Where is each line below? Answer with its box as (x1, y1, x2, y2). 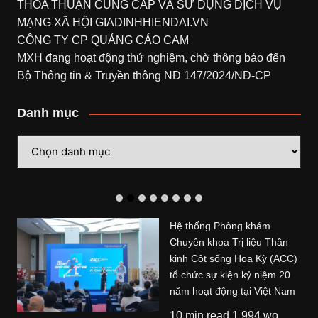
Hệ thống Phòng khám (169, 220, 270, 232)
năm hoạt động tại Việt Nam (169, 285, 295, 297)
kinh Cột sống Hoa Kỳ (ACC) (169, 253, 297, 265)
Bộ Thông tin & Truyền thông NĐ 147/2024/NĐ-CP (16, 70, 271, 82)
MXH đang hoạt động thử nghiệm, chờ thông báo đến (16, 52, 285, 65)
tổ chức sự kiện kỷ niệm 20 (169, 269, 290, 281)
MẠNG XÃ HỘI (16, 16, 95, 29)
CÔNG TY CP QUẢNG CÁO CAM (16, 34, 189, 47)
